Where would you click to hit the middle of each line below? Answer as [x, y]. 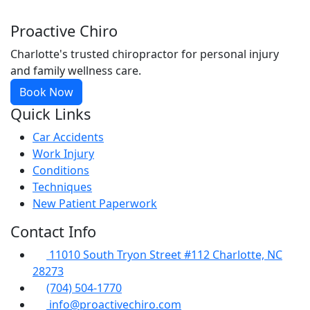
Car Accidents [68, 137]
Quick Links [51, 114]
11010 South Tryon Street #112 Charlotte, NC [164, 255]
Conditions [61, 170]
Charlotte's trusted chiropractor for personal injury [145, 54]
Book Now [46, 92]
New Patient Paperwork [95, 203]
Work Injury [63, 154]
